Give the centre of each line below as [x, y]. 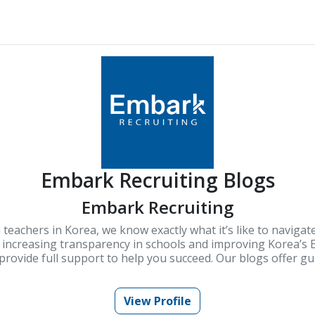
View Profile [157, 301]
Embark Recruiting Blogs [157, 180]
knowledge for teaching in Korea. [157, 272]
